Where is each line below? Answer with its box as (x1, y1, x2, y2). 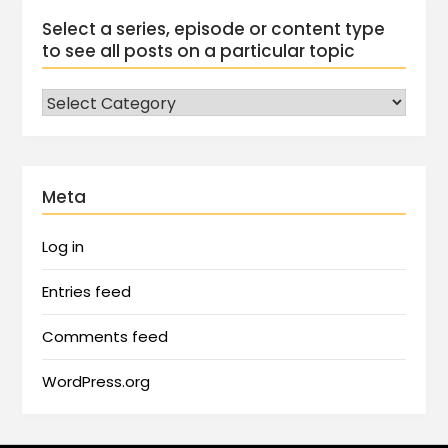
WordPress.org (42, 370, 151, 392)
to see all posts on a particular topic (42, 38, 356, 63)
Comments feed (42, 325, 169, 347)
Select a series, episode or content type (42, 16, 386, 41)
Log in (42, 235, 85, 257)
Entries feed (42, 280, 132, 302)
